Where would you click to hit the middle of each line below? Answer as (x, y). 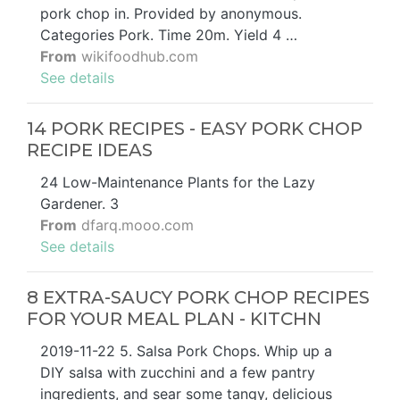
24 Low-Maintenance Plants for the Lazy (178, 183)
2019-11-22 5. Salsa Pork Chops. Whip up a (186, 351)
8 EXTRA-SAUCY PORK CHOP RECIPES (198, 298)
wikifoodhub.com (137, 57)
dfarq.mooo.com (135, 225)
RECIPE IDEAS (90, 150)
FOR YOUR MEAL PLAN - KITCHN (174, 319)
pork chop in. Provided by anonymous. (171, 14)
